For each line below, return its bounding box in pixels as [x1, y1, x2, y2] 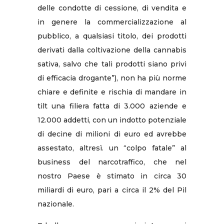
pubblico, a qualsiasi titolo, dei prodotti [37, 31, 186, 40]
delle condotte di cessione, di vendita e [37, 3, 186, 12]
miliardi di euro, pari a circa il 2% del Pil [37, 185, 186, 194]
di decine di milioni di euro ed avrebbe [37, 129, 186, 138]
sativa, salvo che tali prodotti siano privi [37, 59, 186, 68]
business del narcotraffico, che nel [37, 157, 186, 166]
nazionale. [37, 199, 74, 208]
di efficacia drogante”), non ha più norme [37, 73, 186, 82]
